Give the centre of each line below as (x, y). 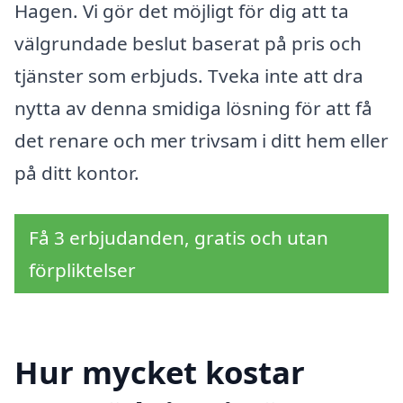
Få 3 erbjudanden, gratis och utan (179, 237)
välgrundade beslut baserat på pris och (188, 44)
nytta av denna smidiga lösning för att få (193, 108)
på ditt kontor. (77, 173)
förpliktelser (82, 269)
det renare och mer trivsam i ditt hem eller (201, 141)
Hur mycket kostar (160, 372)
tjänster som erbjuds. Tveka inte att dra (189, 76)
